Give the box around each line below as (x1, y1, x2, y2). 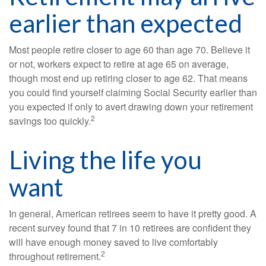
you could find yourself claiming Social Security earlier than (9, 85, 257, 100)
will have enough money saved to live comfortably (9, 235, 218, 249)
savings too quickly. (9, 114, 91, 128)
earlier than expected (9, 8, 242, 39)
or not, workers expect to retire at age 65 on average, (9, 57, 229, 71)
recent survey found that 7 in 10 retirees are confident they (9, 221, 251, 235)
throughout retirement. (9, 249, 101, 264)
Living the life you (9, 145, 202, 175)
